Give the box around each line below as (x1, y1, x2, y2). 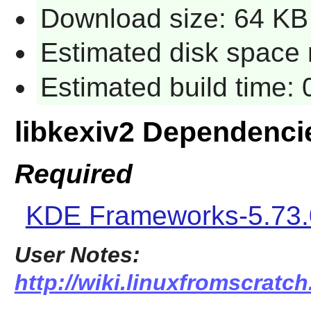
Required (14, 159, 133, 189)
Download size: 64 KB (40, 3, 308, 33)
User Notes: (14, 242, 140, 268)
